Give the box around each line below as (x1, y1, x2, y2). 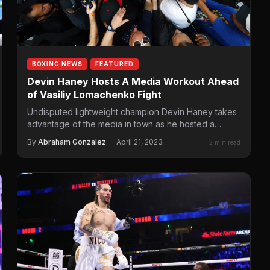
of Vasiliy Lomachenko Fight (27, 89, 162, 101)
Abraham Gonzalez (38, 137, 106, 147)
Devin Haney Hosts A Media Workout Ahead (27, 75, 239, 88)
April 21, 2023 (116, 137, 163, 147)
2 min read (209, 138, 240, 146)
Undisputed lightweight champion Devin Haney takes (27, 107, 237, 118)
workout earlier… (27, 131, 93, 142)
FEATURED (95, 60, 134, 68)
